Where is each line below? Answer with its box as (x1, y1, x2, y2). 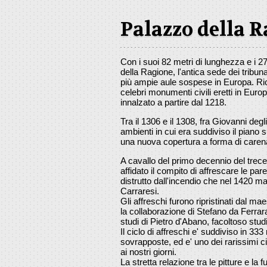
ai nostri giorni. (120, 246, 176, 257)
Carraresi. (120, 185, 159, 196)
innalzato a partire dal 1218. (120, 97, 226, 107)
